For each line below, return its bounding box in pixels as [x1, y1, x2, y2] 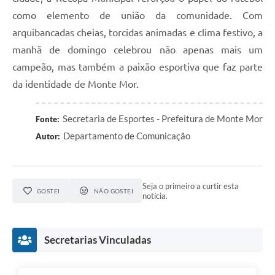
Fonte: [36, 114, 60, 124]
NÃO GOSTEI [93, 187, 134, 195]
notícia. [142, 190, 168, 201]
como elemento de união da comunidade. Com [12, 9, 263, 21]
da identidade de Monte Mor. [12, 78, 139, 90]
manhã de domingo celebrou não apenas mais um [12, 44, 263, 55]
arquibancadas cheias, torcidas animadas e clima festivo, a [12, 26, 263, 38]
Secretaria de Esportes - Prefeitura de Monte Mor [63, 112, 263, 124]
